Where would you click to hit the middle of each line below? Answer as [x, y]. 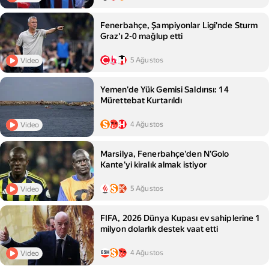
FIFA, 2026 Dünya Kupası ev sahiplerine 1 [180, 218]
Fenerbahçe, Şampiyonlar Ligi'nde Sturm [179, 26]
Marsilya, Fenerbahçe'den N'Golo [165, 154]
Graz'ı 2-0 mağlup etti [142, 36]
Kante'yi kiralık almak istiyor [154, 165]
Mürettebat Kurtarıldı [141, 101]
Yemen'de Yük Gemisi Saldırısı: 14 [165, 90]
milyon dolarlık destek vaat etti [159, 229]
